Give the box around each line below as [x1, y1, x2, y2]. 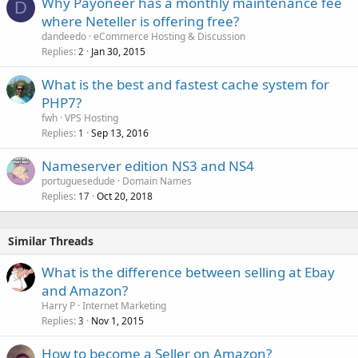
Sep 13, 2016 [91, 125, 149, 140]
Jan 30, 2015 [91, 44, 145, 58]
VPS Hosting [65, 110, 118, 125]
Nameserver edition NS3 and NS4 [42, 156, 254, 175]
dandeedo [42, 29, 86, 43]
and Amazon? [42, 280, 128, 300]
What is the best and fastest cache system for [42, 74, 329, 93]
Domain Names [122, 173, 192, 188]
